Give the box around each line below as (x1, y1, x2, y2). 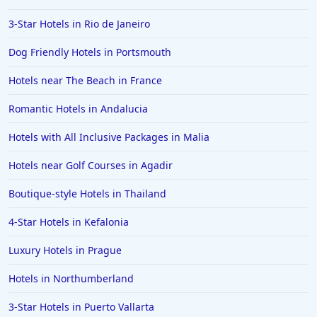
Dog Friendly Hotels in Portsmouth (8, 45, 171, 59)
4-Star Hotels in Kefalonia (8, 215, 129, 229)
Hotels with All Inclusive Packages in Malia (8, 130, 209, 144)
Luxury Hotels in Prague (8, 243, 122, 258)
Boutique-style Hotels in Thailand (8, 187, 166, 201)
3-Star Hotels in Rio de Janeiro (8, 17, 150, 31)
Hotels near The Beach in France (8, 74, 162, 88)
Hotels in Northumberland (8, 272, 134, 286)
